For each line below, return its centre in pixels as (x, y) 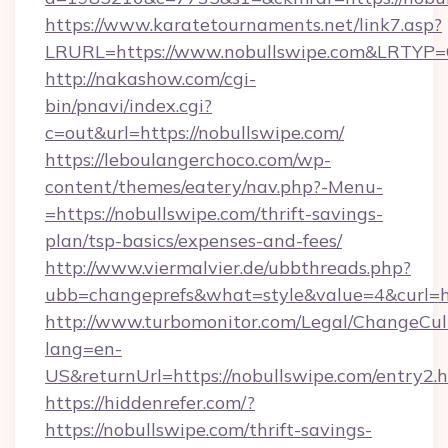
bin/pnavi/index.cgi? (128, 105)
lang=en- (83, 348)
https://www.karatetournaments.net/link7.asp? (243, 24)
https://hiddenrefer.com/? (150, 402)
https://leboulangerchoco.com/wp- (188, 159)
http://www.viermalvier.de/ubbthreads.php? (228, 267)
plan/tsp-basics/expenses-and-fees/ (193, 240)
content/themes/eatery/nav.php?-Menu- (214, 186)
